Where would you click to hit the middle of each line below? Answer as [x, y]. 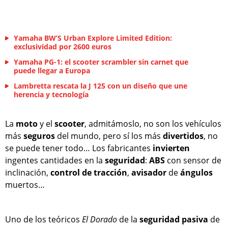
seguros [39, 136]
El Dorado [99, 220]
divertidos [183, 136]
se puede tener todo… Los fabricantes [79, 148]
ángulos [196, 173]
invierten [171, 148]
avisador [149, 173]
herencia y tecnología [51, 95]
